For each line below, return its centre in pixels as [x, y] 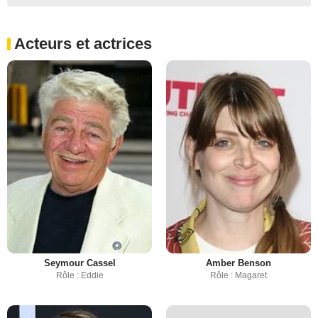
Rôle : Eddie [79, 275]
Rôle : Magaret [238, 275]
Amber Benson [238, 263]
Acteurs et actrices [83, 44]
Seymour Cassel [79, 263]
